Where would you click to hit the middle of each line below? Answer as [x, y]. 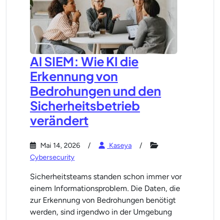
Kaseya [119, 145]
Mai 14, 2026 [59, 145]
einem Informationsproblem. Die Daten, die [105, 188]
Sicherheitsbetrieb [85, 106]
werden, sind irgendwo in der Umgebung [101, 212]
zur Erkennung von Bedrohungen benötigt [103, 200]
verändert [59, 120]
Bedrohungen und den [96, 91]
